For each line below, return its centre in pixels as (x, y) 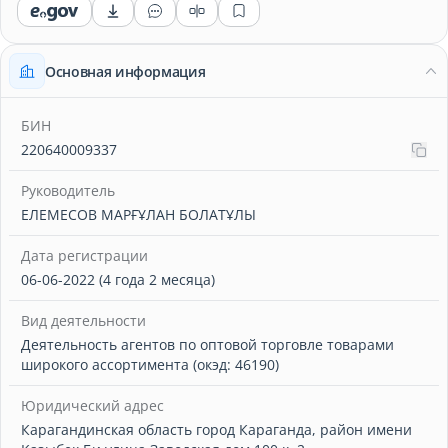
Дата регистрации (84, 255)
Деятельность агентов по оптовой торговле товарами (207, 344)
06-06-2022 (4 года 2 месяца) (118, 279)
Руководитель (68, 190)
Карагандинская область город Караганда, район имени (216, 429)
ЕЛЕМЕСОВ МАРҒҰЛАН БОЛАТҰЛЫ (138, 214)
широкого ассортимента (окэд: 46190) (150, 364)
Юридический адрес (92, 405)
